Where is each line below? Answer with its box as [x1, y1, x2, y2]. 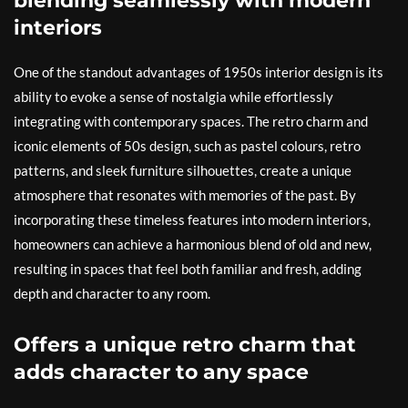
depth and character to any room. [14, 285, 210, 302]
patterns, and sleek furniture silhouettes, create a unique [14, 162, 352, 179]
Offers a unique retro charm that [14, 332, 356, 358]
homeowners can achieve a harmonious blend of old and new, [14, 236, 372, 253]
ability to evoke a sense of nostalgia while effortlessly [14, 88, 333, 106]
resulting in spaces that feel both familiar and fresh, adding [14, 260, 362, 278]
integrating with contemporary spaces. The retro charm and [14, 113, 368, 130]
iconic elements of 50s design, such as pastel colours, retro [14, 138, 361, 155]
